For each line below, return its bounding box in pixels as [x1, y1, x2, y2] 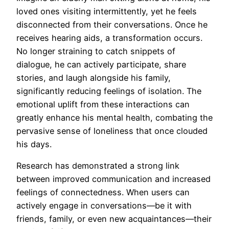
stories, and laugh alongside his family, [16, 72, 171, 83]
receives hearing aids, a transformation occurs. [16, 32, 202, 43]
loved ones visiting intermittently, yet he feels [16, 6, 197, 16]
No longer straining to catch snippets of [16, 45, 175, 56]
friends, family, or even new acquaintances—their [16, 213, 212, 224]
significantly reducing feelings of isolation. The [16, 85, 201, 96]
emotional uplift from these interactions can [16, 99, 190, 109]
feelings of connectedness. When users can [16, 187, 190, 197]
